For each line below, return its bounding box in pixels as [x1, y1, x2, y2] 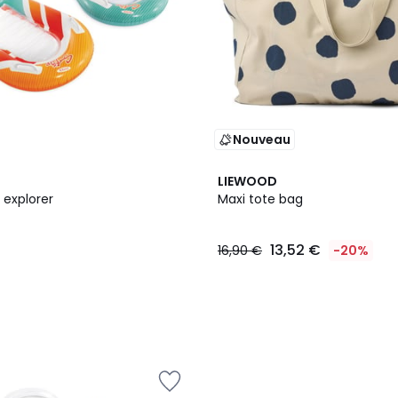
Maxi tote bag [218, 190, 303, 208]
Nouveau [233, 131, 291, 148]
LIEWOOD [218, 172, 277, 190]
